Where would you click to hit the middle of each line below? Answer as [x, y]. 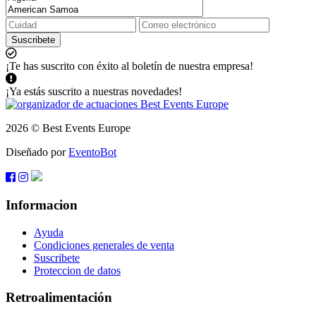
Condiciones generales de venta [104, 245]
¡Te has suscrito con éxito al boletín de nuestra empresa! [129, 66]
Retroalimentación [59, 298]
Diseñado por [37, 152]
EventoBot [92, 152]
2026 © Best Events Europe [68, 128]
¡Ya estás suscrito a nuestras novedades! [94, 92]
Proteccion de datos [77, 270]
